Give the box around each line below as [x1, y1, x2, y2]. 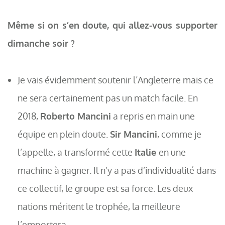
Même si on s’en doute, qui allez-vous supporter [8, 19, 217, 31]
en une [159, 146, 186, 158]
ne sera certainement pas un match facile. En [18, 92, 198, 104]
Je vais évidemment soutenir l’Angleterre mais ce [18, 74, 213, 86]
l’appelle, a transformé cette [18, 146, 135, 158]
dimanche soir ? [8, 37, 75, 49]
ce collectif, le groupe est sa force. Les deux [18, 182, 193, 194]
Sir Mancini [110, 128, 157, 140]
